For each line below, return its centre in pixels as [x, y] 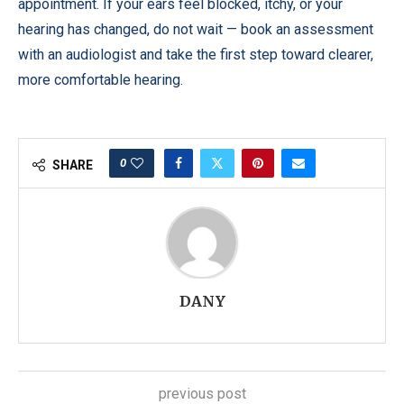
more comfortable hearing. [101, 80]
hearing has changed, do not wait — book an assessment [196, 29]
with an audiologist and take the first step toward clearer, [196, 55]
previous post [202, 394]
